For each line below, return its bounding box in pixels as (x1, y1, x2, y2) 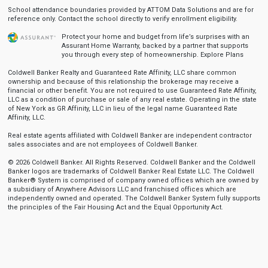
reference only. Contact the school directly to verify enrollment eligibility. (7, 15, 237, 23)
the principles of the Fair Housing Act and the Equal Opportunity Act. (7, 203, 223, 211)
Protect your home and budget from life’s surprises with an (61, 33, 249, 41)
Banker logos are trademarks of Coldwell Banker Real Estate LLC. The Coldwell (7, 167, 254, 175)
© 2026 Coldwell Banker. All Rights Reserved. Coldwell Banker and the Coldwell (7, 159, 255, 166)
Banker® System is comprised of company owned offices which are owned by (7, 176, 258, 184)
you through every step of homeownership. (61, 51, 200, 59)
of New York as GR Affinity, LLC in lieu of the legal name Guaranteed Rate (7, 105, 237, 112)
